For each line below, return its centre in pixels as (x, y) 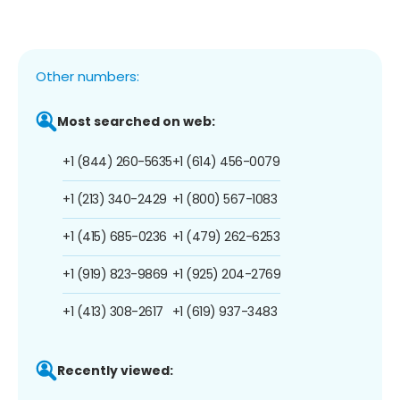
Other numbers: (87, 76)
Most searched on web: (136, 121)
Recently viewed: (115, 370)
